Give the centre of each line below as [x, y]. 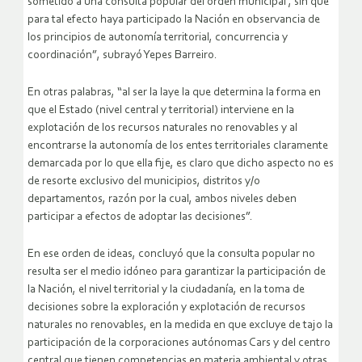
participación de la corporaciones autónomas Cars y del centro [179, 343]
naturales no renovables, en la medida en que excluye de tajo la [180, 325]
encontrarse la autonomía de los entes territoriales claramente [178, 145]
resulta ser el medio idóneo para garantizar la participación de [177, 271]
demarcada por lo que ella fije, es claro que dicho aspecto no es [181, 163]
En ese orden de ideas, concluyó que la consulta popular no [171, 254]
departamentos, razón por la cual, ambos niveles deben [162, 199]
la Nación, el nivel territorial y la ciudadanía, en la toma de [166, 289]
